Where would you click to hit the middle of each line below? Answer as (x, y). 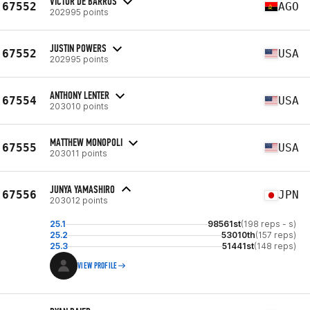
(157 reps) (276, 235)
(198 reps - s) (268, 224)
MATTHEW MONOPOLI (86, 142)
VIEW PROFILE (98, 266)
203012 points (79, 200)
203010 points (79, 106)
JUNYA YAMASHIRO (82, 189)
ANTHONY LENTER (80, 95)
